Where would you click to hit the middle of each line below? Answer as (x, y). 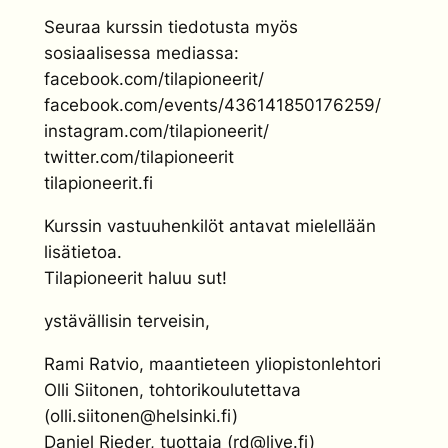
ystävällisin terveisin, (127, 320)
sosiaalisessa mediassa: (141, 53)
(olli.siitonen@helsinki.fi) (141, 415)
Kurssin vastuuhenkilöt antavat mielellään (210, 225)
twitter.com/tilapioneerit (139, 157)
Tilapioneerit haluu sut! (135, 277)
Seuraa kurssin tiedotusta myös (171, 27)
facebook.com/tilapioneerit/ (154, 79)
